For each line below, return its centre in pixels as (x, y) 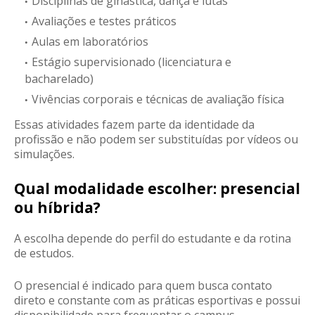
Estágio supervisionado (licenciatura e (131, 62)
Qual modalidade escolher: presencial (157, 189)
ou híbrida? (57, 208)
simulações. (44, 154)
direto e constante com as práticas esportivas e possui (157, 301)
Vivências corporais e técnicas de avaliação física (158, 99)
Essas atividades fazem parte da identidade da (134, 125)
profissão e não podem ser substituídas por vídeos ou (156, 140)
